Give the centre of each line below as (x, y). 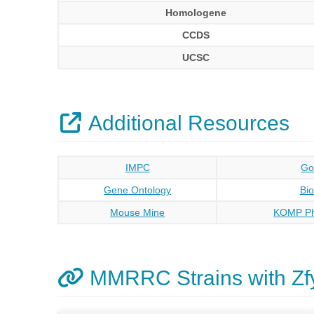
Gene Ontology (138, 190)
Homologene (196, 13)
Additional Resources (186, 123)
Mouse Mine (138, 212)
